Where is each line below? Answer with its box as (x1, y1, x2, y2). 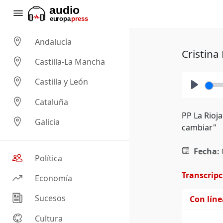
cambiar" (181, 122, 217, 133)
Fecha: (193, 146, 220, 157)
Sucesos (35, 193, 66, 204)
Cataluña (35, 96, 69, 108)
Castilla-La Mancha (35, 56, 106, 68)
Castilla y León (35, 76, 89, 88)
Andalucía (35, 36, 72, 48)
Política (35, 153, 63, 164)
